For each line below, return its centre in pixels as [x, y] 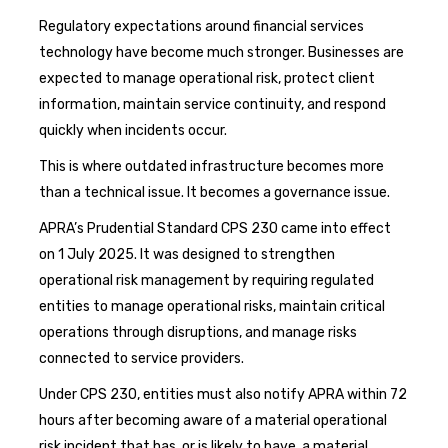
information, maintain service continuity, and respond [212, 104]
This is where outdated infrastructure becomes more [211, 166]
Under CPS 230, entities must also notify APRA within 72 [223, 394]
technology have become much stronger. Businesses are [221, 52]
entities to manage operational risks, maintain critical [212, 306]
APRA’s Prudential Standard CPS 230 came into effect [215, 228]
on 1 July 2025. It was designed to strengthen [187, 254]
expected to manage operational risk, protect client [207, 78]
